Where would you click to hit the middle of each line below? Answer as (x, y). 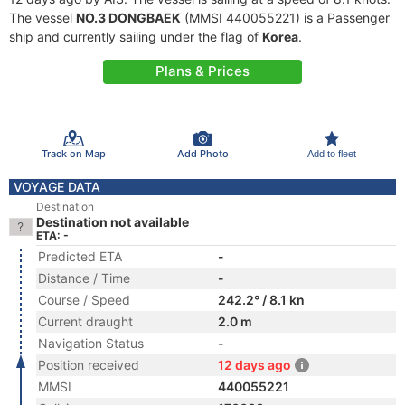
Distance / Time (84, 278)
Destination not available (113, 222)
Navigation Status (91, 343)
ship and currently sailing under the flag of (136, 37)
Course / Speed (84, 300)
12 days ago (254, 365)
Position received (89, 365)
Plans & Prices (202, 71)
